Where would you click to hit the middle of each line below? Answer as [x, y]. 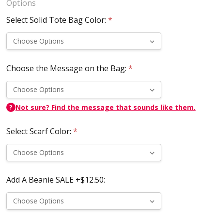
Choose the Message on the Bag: [67, 68]
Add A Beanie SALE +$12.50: [55, 179]
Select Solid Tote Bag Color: [57, 20]
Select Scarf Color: [39, 132]
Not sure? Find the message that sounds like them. [105, 107]
